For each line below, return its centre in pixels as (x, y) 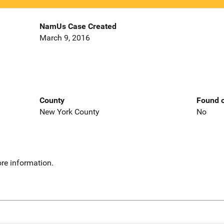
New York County (69, 111)
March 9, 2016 (64, 38)
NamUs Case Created (78, 26)
